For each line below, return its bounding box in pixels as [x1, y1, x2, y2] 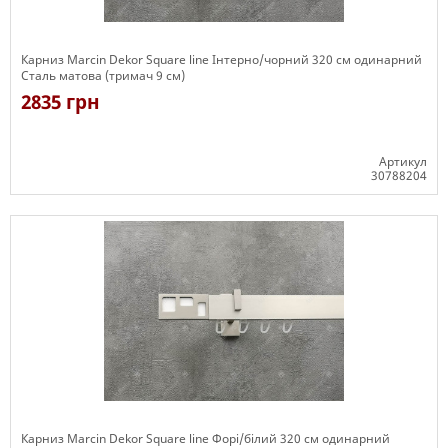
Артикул [379, 153, 427, 170]
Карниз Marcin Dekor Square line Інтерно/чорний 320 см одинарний [21, 51, 422, 68]
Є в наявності [21, 195, 102, 213]
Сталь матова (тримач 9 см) [21, 67, 185, 84]
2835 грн [21, 89, 100, 115]
